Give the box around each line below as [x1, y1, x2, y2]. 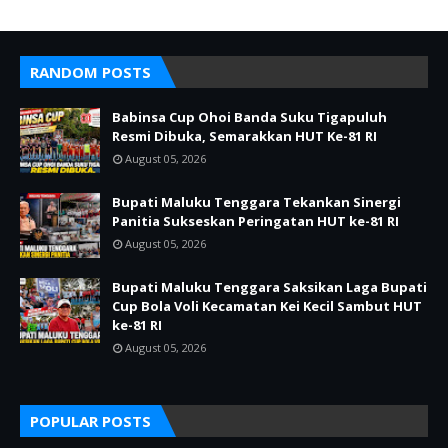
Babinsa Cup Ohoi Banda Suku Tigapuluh [112, 108, 387, 126]
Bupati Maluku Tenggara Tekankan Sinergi [112, 193, 401, 211]
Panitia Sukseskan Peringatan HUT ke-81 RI [112, 212, 399, 230]
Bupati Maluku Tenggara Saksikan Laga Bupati [112, 278, 427, 296]
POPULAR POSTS [30, 411, 151, 431]
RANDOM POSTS [30, 62, 151, 82]
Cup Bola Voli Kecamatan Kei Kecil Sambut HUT [112, 297, 422, 315]
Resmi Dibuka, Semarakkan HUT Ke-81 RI [112, 127, 377, 145]
